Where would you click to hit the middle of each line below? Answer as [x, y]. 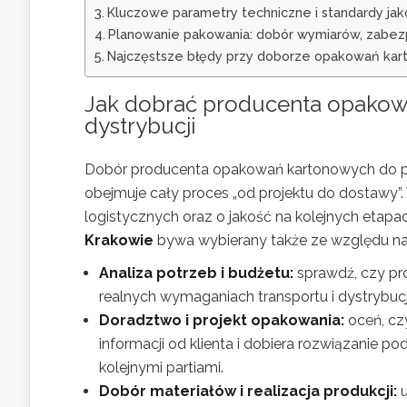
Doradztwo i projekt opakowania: [222, 321]
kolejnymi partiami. [161, 368]
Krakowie [119, 241]
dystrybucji [140, 126]
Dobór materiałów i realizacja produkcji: [248, 392]
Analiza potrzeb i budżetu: [196, 273]
